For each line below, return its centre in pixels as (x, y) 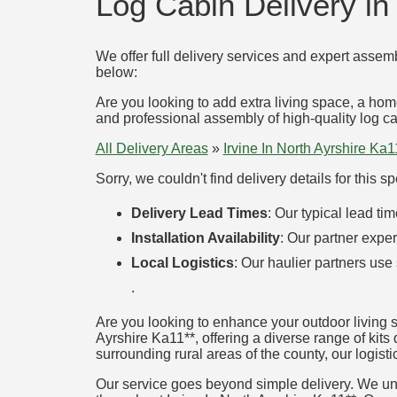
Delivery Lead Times (199, 214)
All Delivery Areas (152, 149)
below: (116, 73)
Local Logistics (182, 263)
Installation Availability (205, 238)
